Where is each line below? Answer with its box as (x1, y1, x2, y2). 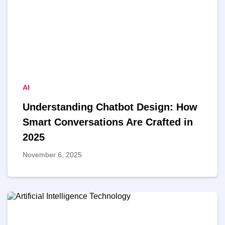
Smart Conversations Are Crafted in (23, 116, 193, 128)
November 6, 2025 (23, 150, 82, 159)
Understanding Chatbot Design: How (23, 101, 197, 113)
